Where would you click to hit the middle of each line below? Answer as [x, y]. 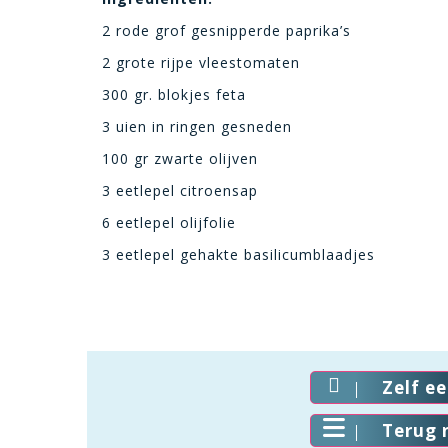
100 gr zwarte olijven [180, 158]
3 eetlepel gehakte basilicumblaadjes [238, 254]
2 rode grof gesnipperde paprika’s [226, 30]
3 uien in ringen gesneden [197, 126]
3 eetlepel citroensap [180, 190]
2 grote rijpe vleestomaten [201, 62]
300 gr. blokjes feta [174, 94]
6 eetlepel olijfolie [169, 222]
